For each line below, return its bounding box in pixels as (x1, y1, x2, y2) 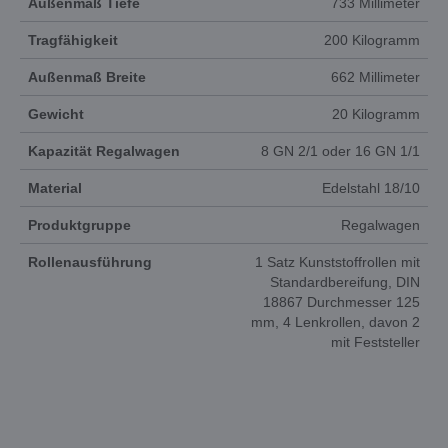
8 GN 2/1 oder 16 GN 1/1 (261, 143, 420, 159)
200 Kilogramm (324, 32, 420, 48)
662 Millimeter (331, 69, 420, 85)
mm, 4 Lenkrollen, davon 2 (251, 314, 420, 330)
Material (28, 180, 82, 196)
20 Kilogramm (332, 106, 420, 122)
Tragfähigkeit (28, 32, 118, 48)
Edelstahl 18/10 (322, 180, 420, 196)
